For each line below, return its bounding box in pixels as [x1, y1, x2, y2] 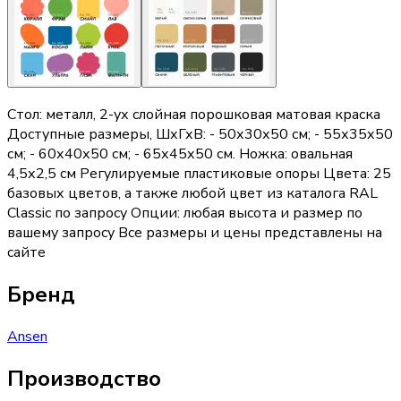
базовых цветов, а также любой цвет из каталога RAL [7, 183, 378, 203]
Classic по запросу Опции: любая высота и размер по [7, 202, 363, 223]
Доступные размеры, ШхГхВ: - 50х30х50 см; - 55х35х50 [7, 124, 393, 144]
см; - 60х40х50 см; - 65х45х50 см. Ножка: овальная [7, 143, 353, 164]
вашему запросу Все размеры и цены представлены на [7, 222, 382, 243]
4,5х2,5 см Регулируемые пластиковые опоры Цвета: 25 [7, 163, 391, 183]
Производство [7, 363, 161, 393]
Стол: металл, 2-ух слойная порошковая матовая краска [7, 104, 380, 124]
